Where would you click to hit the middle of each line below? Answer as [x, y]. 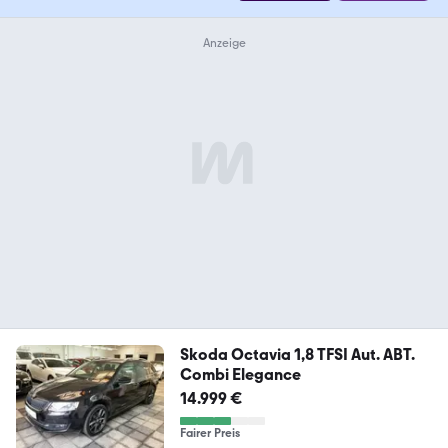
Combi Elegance [240, 375]
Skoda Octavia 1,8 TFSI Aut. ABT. [297, 355]
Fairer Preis [209, 433]
